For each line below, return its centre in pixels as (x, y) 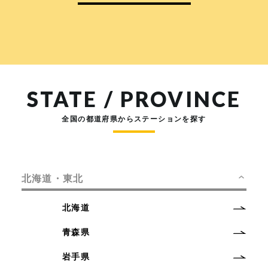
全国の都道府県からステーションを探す (134, 119)
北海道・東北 (52, 179)
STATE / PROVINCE (134, 99)
